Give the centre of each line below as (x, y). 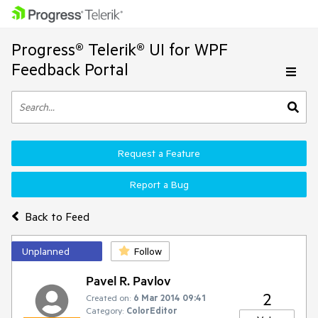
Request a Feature (159, 153)
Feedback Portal (70, 69)
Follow (148, 251)
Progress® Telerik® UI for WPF (120, 49)
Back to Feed (57, 216)
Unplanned (46, 251)
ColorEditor (152, 310)
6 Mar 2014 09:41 (170, 297)
